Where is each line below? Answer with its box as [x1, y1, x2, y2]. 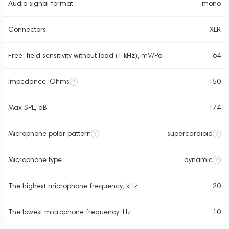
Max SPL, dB [8, 103, 47, 112]
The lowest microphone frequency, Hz [8, 208, 131, 216]
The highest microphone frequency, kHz [8, 181, 138, 190]
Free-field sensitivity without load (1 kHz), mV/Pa [8, 51, 163, 60]
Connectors [8, 25, 46, 34]
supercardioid [167, 129, 213, 138]
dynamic [184, 155, 213, 164]
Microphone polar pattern [8, 129, 91, 138]
